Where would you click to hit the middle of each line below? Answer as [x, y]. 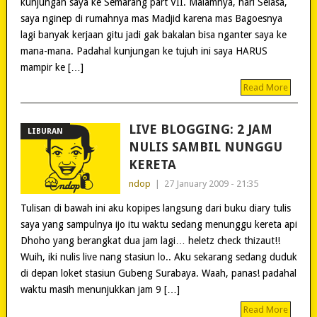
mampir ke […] [52, 67]
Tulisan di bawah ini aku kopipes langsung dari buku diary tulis [155, 208]
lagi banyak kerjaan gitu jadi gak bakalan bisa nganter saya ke [153, 34]
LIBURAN [45, 131]
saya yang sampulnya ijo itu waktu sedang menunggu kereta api [158, 224]
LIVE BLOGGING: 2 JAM [200, 129]
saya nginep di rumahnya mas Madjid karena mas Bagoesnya [151, 18]
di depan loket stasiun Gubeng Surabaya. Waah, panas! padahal [158, 273]
